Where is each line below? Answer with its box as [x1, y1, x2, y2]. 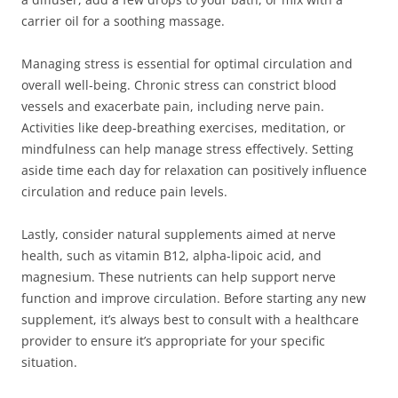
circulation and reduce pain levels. [21, 183, 227, 200]
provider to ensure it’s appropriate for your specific [21, 332, 325, 349]
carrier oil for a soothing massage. [21, 12, 225, 29]
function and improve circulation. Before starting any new [21, 290, 366, 306]
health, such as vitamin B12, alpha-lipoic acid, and [21, 247, 322, 264]
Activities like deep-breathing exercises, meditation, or [21, 119, 346, 136]
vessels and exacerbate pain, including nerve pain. [21, 98, 324, 115]
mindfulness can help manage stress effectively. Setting [21, 140, 354, 157]
